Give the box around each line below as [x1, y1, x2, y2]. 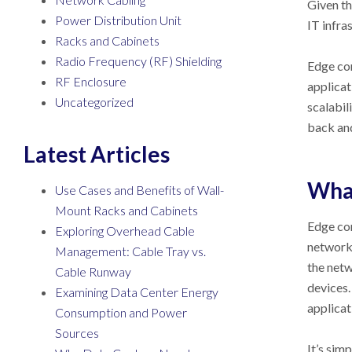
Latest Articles [24, 141, 170, 167]
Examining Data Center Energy [55, 284, 218, 299]
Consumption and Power [55, 305, 187, 320]
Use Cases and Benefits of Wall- [55, 182, 224, 197]
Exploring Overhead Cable [55, 223, 195, 238]
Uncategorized [55, 94, 134, 109]
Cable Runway [55, 264, 131, 279]
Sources [55, 325, 99, 340]
